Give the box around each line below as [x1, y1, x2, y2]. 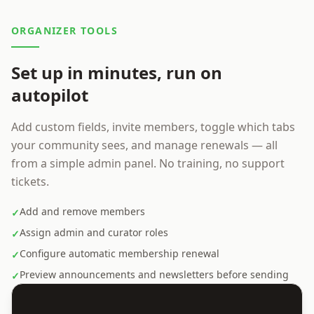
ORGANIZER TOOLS [11, 24, 118, 37]
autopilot [11, 83, 88, 107]
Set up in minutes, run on [11, 61, 222, 84]
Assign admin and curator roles [20, 226, 168, 239]
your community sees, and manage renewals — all [11, 137, 278, 153]
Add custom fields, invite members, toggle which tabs [11, 119, 295, 135]
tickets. [11, 174, 49, 189]
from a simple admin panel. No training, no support [11, 156, 285, 171]
